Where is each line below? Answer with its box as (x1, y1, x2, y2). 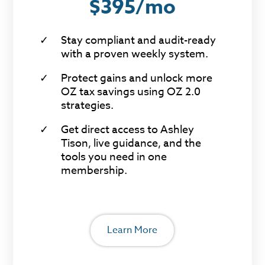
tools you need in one (61, 148, 167, 165)
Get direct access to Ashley (61, 121, 195, 138)
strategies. (61, 97, 114, 114)
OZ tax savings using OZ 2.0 (61, 83, 201, 100)
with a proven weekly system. (61, 46, 209, 62)
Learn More (107, 223, 158, 238)
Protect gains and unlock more (61, 70, 213, 86)
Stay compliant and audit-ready (61, 32, 216, 49)
